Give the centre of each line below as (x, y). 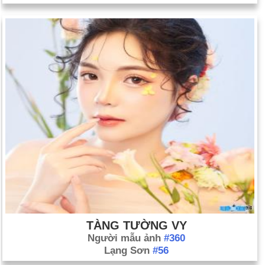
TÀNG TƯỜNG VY (136, 225)
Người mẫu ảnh (126, 238)
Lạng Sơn (128, 251)
